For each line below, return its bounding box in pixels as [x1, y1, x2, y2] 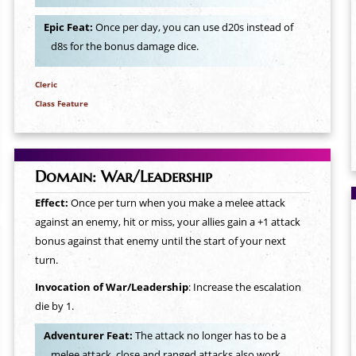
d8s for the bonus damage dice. [51, 39, 199, 54]
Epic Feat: [43, 20, 95, 35]
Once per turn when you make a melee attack [70, 195, 285, 210]
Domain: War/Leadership [34, 167, 212, 186]
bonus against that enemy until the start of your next [34, 234, 286, 248]
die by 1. [34, 299, 74, 313]
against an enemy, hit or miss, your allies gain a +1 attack [34, 215, 300, 229]
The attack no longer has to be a [134, 328, 286, 343]
